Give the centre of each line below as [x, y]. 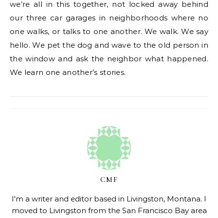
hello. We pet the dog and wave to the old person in [109, 45]
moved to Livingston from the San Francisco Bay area [109, 210]
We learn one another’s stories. [68, 72]
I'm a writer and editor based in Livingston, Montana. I [109, 199]
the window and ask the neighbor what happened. [109, 59]
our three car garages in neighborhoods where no [109, 18]
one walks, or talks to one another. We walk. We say [109, 31]
